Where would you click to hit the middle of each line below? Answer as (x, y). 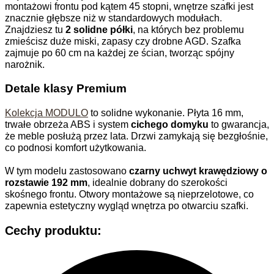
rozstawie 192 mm (46, 183)
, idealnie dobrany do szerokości (157, 183)
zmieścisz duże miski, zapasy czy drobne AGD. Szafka (123, 41)
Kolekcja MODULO (46, 113)
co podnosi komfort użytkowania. (76, 148)
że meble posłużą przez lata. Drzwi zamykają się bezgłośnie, (136, 136)
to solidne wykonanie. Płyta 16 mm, (166, 113)
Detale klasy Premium (66, 88)
